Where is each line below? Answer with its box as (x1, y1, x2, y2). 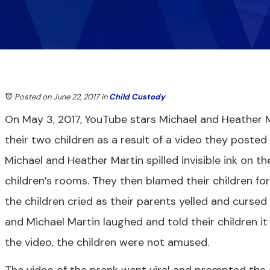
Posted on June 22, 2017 (14, 92, 99, 102)
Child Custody (109, 92, 165, 102)
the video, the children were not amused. (5, 235, 209, 250)
